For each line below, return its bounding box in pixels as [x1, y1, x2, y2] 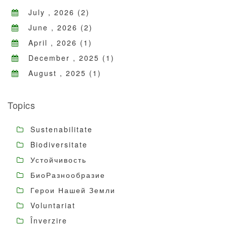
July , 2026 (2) [19, 7, 90, 18]
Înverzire [27, 215, 67, 226]
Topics [8, 98, 35, 112]
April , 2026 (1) [19, 37, 92, 48]
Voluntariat [27, 200, 75, 211]
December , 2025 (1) [19, 53, 115, 63]
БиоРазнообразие [27, 170, 105, 180]
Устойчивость [27, 155, 87, 165]
